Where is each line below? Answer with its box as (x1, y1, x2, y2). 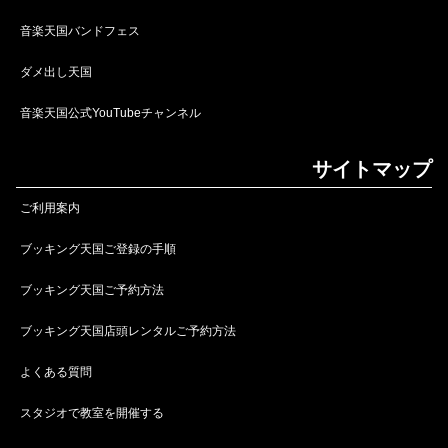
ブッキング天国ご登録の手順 (20, 242, 176, 257)
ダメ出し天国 (20, 65, 92, 80)
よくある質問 (20, 365, 92, 380)
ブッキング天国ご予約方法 (20, 283, 164, 298)
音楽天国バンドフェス (20, 24, 140, 39)
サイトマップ (312, 158, 432, 181)
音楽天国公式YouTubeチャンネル (20, 106, 201, 121)
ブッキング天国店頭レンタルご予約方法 (20, 324, 236, 339)
